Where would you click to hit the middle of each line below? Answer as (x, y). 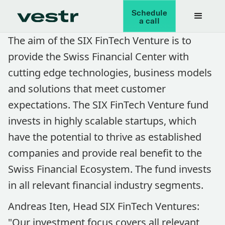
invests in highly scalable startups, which (102, 121)
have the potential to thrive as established (105, 137)
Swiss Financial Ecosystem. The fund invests (110, 169)
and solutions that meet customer (87, 89)
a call (150, 21)
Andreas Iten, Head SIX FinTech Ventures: (104, 206)
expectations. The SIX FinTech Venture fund (108, 105)
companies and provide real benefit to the (105, 153)
